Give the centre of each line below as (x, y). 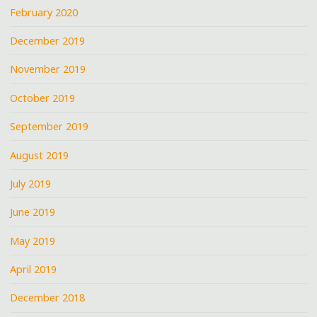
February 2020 (44, 12)
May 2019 (33, 241)
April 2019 (34, 270)
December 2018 (48, 298)
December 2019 (48, 41)
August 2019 (40, 155)
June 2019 (33, 212)
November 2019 (48, 69)
